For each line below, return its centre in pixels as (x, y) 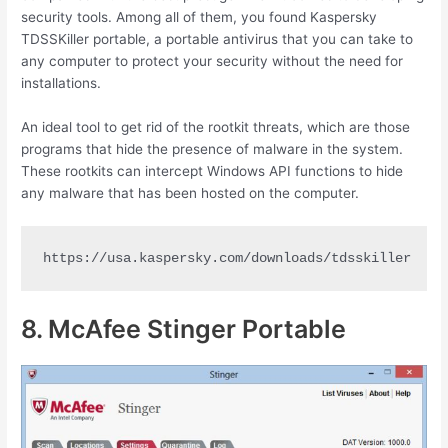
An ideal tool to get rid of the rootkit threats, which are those (216, 126)
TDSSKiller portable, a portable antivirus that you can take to (217, 38)
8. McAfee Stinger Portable (184, 329)
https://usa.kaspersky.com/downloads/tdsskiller (226, 258)
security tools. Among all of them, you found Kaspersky (199, 16)
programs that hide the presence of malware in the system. (212, 148)
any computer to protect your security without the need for (212, 60)
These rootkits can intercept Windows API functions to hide (212, 170)
